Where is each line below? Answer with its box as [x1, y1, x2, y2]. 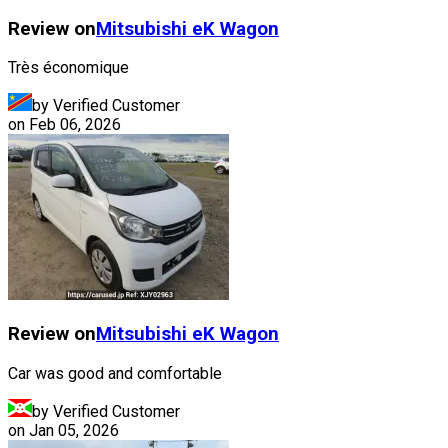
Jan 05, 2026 [29, 420, 119, 440]
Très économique [8, 58, 129, 78]
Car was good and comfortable [8, 363, 222, 383]
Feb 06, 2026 [29, 115, 121, 135]
